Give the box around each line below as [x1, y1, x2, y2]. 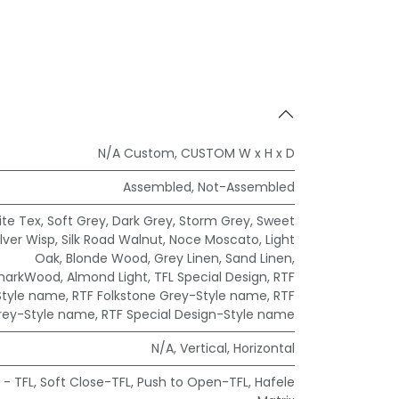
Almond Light [67, 268, 148, 287]
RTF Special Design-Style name [102, 305, 295, 324]
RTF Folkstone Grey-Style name [72, 287, 267, 305]
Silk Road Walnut [61, 231, 163, 249]
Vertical [180, 339, 227, 358]
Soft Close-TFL [40, 373, 131, 392]
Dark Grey [112, 212, 173, 231]
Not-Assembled [198, 178, 295, 197]
